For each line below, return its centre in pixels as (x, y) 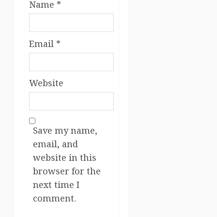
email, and (55, 144)
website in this (65, 158)
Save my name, (65, 131)
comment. (54, 198)
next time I (56, 185)
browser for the (67, 171)
